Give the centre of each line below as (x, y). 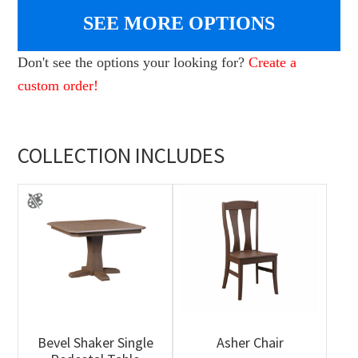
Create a (273, 63)
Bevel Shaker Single (95, 342)
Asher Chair (250, 342)
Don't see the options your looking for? (133, 63)
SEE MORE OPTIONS (179, 24)
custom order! (58, 86)
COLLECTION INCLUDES (121, 155)
